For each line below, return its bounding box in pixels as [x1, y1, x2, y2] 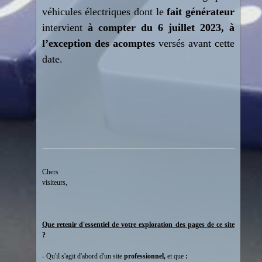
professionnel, [123, 252, 166, 260]
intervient [42, 22, 88, 33]
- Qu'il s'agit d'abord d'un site [42, 252, 124, 260]
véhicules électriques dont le [42, 6, 167, 18]
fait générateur [167, 6, 235, 18]
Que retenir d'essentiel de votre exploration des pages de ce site [42, 220, 235, 229]
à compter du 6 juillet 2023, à [87, 22, 235, 33]
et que [165, 252, 185, 260]
